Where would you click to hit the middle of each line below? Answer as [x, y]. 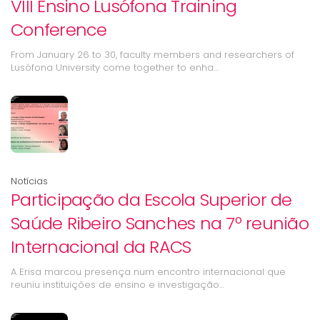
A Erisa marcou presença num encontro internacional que [148, 272]
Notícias [29, 181]
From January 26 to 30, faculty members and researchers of [152, 55]
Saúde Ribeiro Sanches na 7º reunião [160, 223]
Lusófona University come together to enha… [115, 67]
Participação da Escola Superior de [151, 200]
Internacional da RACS [101, 247]
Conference [59, 30]
